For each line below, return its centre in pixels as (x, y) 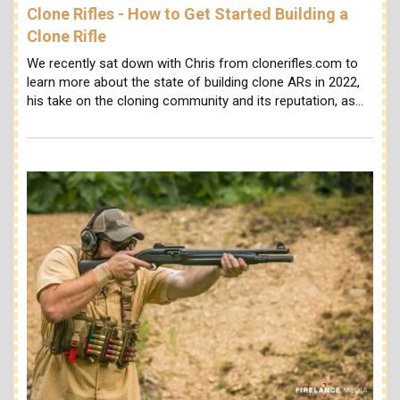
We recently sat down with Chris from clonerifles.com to (192, 63)
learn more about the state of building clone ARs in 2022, (193, 82)
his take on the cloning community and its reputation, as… (195, 100)
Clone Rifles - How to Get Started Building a (187, 14)
